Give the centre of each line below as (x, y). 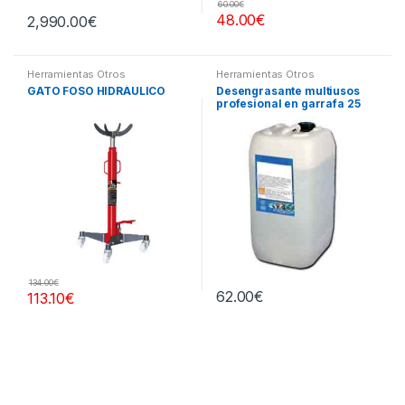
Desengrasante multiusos (287, 90)
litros (231, 116)
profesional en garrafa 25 (288, 103)
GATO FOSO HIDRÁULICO (96, 90)
